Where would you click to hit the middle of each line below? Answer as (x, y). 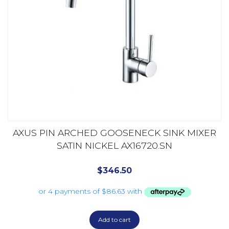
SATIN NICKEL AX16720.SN (114, 146)
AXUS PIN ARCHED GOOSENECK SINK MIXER (114, 133)
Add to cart (114, 219)
